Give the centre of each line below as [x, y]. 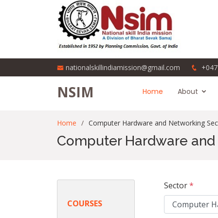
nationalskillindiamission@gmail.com [123, 67]
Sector [177, 185]
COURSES [85, 203]
